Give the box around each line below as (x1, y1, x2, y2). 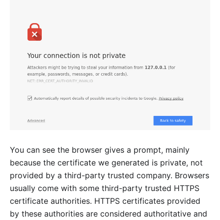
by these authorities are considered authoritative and (10, 208, 207, 219)
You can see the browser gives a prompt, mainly (10, 144, 190, 155)
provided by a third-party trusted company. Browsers (10, 170, 209, 180)
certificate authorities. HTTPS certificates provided (10, 195, 200, 206)
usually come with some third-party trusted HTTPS (10, 183, 199, 193)
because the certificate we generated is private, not (10, 157, 203, 167)
